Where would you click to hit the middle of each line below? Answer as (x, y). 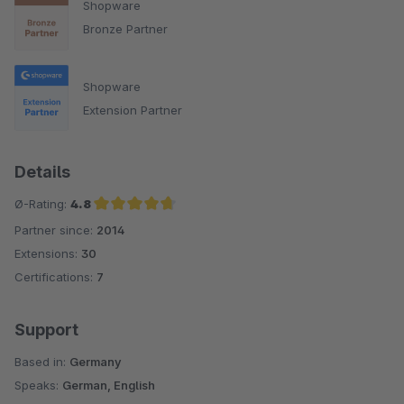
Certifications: (55, 277)
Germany (96, 362)
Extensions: (48, 254)
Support (46, 330)
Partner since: (55, 230)
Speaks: (38, 386)
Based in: (42, 362)
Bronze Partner (125, 29)
